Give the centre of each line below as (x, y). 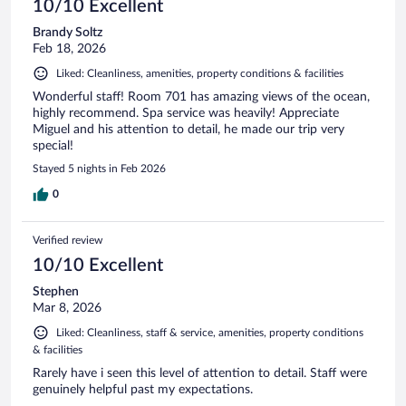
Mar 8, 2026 (67, 309)
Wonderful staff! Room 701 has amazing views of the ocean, (201, 97)
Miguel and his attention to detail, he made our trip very (188, 130)
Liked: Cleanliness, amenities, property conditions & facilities (200, 74)
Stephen (56, 292)
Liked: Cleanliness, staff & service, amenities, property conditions (210, 333)
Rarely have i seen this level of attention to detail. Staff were (200, 374)
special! (53, 146)
